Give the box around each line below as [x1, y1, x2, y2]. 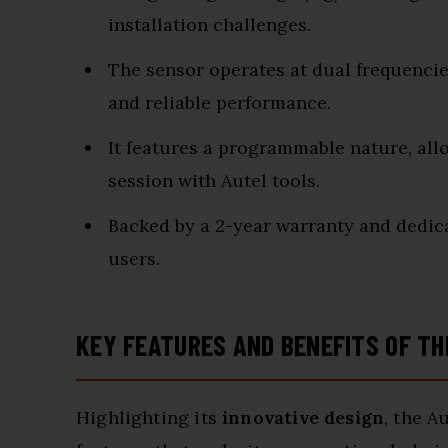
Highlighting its [76, 406, 223, 429]
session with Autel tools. [108, 169, 320, 192]
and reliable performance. [108, 91, 331, 114]
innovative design [222, 406, 385, 429]
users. [108, 247, 160, 270]
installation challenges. [108, 13, 311, 36]
